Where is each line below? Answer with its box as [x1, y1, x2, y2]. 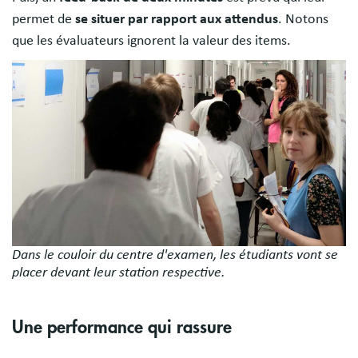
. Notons [278, 11, 328, 26]
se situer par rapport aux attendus [75, 11, 278, 26]
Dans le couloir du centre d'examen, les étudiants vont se [12, 247, 338, 262]
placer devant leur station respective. [12, 265, 225, 280]
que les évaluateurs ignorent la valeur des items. [12, 33, 291, 48]
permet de [12, 11, 75, 26]
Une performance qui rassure [12, 318, 237, 336]
